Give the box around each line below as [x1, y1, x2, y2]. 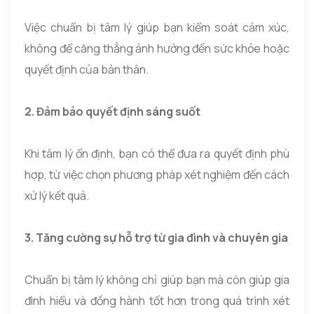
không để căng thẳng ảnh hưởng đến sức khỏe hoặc [25, 40, 289, 56]
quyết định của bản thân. [25, 61, 149, 77]
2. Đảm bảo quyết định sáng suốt [25, 103, 200, 119]
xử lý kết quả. [25, 187, 89, 203]
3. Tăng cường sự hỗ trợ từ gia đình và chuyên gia [25, 229, 288, 245]
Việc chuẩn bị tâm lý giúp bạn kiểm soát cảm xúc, [25, 19, 289, 35]
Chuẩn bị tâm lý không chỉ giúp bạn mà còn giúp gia [25, 271, 289, 287]
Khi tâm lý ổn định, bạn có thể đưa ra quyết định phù [25, 145, 289, 161]
